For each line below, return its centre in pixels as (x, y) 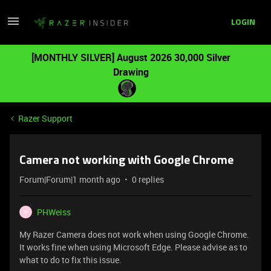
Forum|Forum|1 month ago (70, 179)
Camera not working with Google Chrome (126, 161)
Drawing (131, 72)
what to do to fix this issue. (70, 260)
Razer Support (45, 118)
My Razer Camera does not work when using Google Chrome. (134, 234)
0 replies (148, 179)
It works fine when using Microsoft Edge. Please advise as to (133, 247)
